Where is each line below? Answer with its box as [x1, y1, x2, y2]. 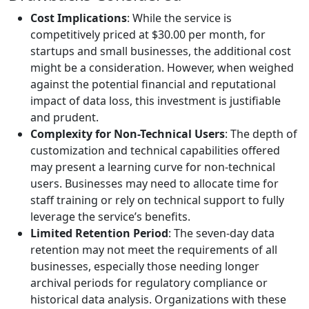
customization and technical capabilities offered [30, 143, 280, 159]
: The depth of [225, 126, 297, 142]
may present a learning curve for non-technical [30, 159, 275, 175]
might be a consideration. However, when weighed [30, 60, 294, 76]
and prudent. [30, 110, 99, 126]
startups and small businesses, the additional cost [30, 43, 291, 59]
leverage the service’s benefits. [30, 209, 190, 225]
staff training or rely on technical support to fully [30, 192, 284, 208]
